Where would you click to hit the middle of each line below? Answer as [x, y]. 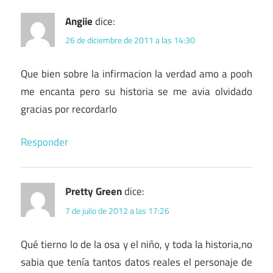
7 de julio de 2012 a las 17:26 [117, 210]
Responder [44, 142]
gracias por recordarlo [69, 109]
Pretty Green [94, 192]
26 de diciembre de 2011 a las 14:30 [130, 40]
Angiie [79, 21]
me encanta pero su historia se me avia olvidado [136, 91]
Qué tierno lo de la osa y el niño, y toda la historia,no [136, 244]
